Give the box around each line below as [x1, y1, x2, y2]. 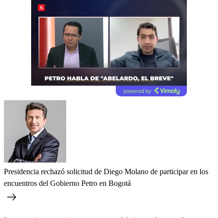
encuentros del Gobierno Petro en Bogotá [4, 179, 131, 187]
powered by [123, 88, 151, 94]
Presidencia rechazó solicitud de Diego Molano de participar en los [4, 167, 208, 176]
